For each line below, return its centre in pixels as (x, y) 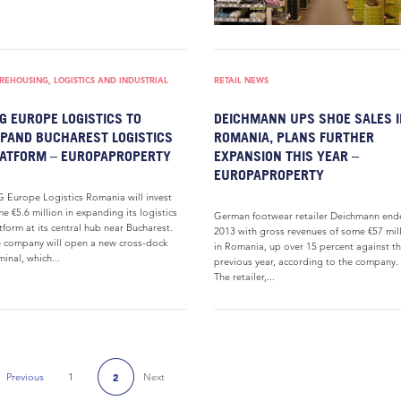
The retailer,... (244, 277)
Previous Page (56, 382)
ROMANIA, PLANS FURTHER (294, 137)
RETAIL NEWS (241, 80)
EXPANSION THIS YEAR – (286, 156)
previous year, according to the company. (306, 261)
